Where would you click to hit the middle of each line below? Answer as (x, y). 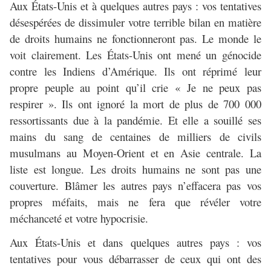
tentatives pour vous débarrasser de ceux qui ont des (135, 259)
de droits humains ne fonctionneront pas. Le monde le (135, 39)
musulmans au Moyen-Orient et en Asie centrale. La (135, 153)
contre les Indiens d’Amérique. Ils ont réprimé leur (135, 71)
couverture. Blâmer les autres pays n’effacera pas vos (135, 186)
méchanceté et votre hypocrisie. (79, 218)
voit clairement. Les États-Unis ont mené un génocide (135, 55)
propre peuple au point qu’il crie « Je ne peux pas (135, 88)
